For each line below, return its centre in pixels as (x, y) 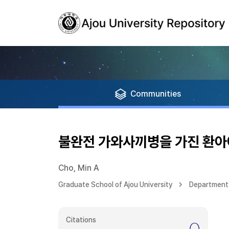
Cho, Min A (79, 168)
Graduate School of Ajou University (116, 185)
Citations (81, 220)
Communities (156, 94)
